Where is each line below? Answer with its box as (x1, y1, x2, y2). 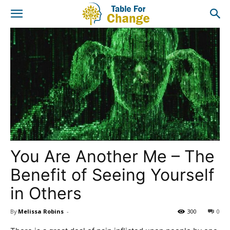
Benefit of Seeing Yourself (10, 164, 215, 185)
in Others (10, 183, 82, 203)
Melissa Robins (18, 207, 64, 215)
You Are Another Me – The (10, 146, 215, 166)
